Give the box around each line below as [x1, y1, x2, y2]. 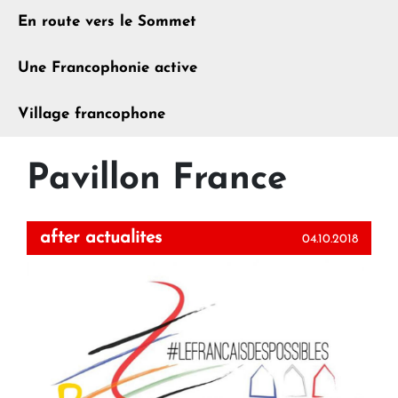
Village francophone [18, 107, 165, 123]
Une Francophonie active [18, 60, 197, 76]
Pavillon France [27, 162, 287, 198]
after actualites [40, 229, 162, 248]
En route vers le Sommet [18, 14, 196, 30]
